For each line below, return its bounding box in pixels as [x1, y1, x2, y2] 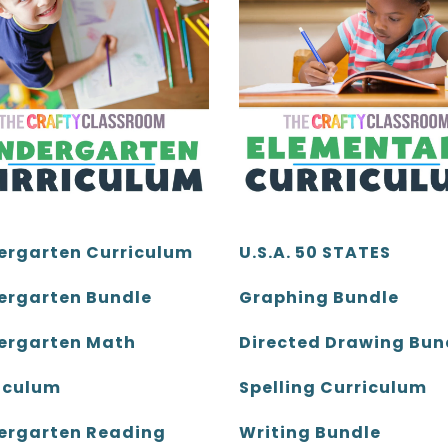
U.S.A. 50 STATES [239, 241, 391, 265]
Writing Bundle [239, 421, 381, 445]
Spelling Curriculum [239, 376, 427, 400]
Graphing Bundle [239, 286, 399, 310]
